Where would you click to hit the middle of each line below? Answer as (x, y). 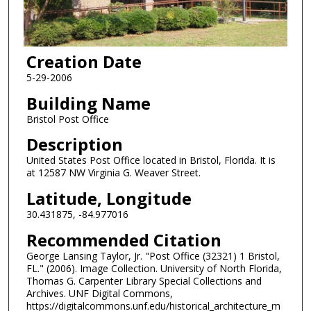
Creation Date (84, 62)
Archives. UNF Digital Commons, (99, 293)
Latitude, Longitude (109, 199)
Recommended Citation (124, 239)
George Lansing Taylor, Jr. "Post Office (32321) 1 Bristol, (153, 255)
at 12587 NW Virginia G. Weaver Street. (113, 173)
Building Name (88, 103)
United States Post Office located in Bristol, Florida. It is (151, 160)
